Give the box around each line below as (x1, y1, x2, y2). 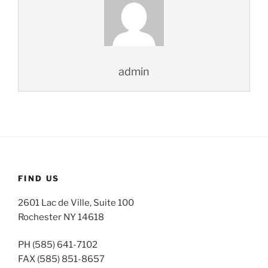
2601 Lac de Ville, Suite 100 (18, 197, 134, 208)
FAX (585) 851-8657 (18, 254, 105, 265)
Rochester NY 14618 (18, 211, 104, 223)
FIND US (18, 173, 60, 184)
